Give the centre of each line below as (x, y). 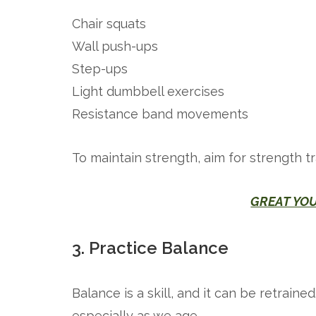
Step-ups (100, 69)
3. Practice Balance (150, 248)
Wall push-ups (115, 46)
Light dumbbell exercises (148, 91)
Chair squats (109, 24)
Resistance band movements (160, 114)
